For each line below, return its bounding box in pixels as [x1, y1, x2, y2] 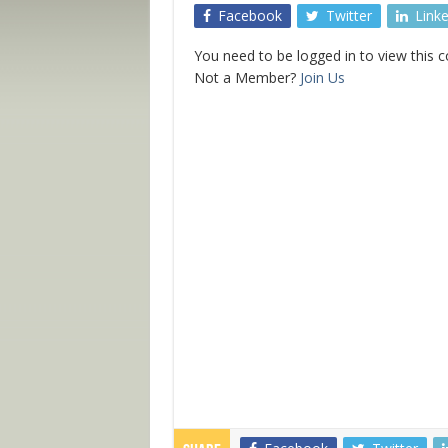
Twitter [325, 6, 372, 25]
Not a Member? [193, 68, 300, 87]
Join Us [299, 68, 345, 87]
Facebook [217, 6, 282, 25]
